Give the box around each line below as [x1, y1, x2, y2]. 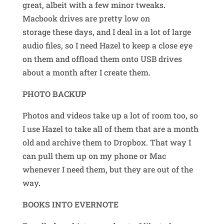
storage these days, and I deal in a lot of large [22, 26, 191, 37]
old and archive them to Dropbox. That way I [22, 136, 191, 147]
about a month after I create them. [22, 66, 150, 77]
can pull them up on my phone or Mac [22, 150, 166, 161]
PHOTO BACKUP [22, 88, 86, 99]
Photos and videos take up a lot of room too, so [22, 109, 198, 120]
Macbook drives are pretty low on [22, 12, 150, 23]
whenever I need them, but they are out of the [22, 163, 193, 174]
